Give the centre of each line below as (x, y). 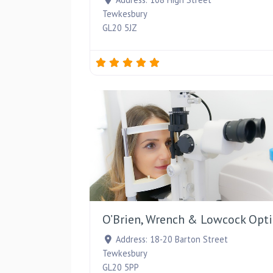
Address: (133, 239)
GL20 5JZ (120, 28)
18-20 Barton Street (189, 239)
